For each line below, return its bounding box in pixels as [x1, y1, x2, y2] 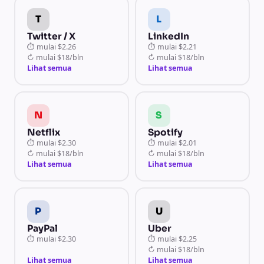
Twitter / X [27, 30, 75, 42]
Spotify [147, 126, 183, 138]
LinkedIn [147, 30, 189, 42]
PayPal [27, 222, 58, 234]
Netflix [27, 126, 60, 138]
